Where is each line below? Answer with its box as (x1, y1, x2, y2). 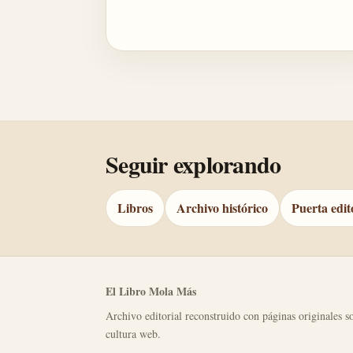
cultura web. (106, 326, 161, 341)
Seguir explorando (106, 147, 281, 181)
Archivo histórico (176, 199, 268, 217)
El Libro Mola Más (106, 283, 196, 299)
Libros (117, 199, 153, 217)
